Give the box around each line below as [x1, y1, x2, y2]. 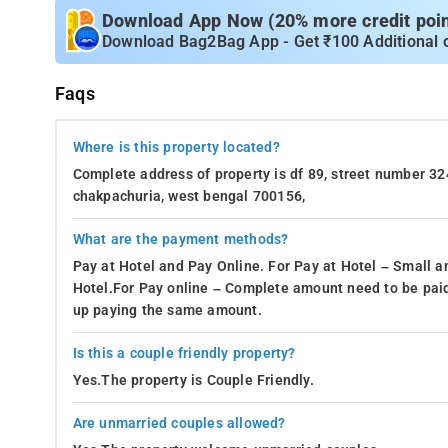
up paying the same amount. [72, 301, 262, 319]
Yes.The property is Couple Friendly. [72, 371, 314, 389]
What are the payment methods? [72, 230, 289, 248]
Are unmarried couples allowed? [72, 414, 286, 432]
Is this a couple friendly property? [72, 344, 296, 362]
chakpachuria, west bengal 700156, [72, 187, 306, 205]
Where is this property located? [72, 138, 280, 156]
